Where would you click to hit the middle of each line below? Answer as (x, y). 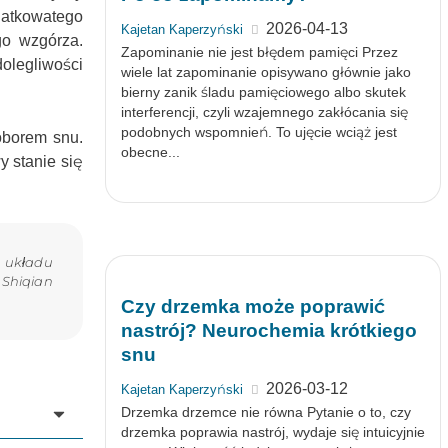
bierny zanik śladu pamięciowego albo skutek (263, 92)
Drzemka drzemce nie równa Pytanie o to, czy (265, 412)
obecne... (150, 152)
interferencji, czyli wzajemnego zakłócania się (264, 112)
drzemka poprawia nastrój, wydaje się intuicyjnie (272, 432)
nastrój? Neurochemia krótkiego (268, 330)
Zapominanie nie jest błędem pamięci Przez (259, 52)
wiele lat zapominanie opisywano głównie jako (265, 72)
